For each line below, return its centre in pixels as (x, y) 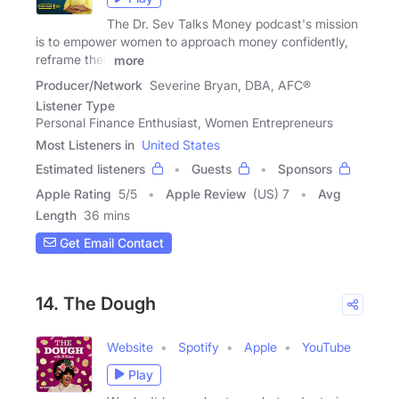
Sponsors (305, 168)
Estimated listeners (90, 168)
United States (181, 144)
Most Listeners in (85, 144)
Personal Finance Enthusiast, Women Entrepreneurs (184, 122)
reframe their (73, 60)
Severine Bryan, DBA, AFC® (230, 85)
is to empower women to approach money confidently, (192, 42)
